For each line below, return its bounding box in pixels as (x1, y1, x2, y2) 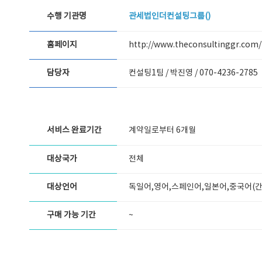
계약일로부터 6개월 (129, 126, 196, 135)
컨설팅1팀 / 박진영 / (129, 68, 199, 78)
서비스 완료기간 (47, 126, 102, 135)
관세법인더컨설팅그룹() (129, 12, 211, 21)
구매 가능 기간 (47, 211, 96, 220)
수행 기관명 (47, 12, 87, 21)
